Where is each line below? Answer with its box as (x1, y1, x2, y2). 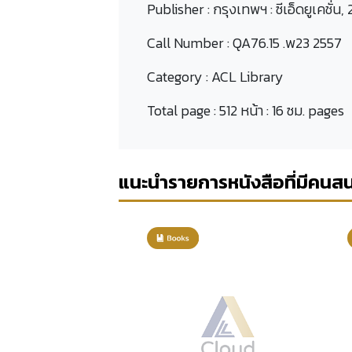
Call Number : (146, 32, 233, 53)
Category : (146, 66, 211, 87)
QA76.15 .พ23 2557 (232, 32, 342, 53)
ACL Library (211, 66, 284, 87)
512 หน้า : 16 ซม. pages (218, 100, 344, 121)
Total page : (146, 100, 219, 121)
